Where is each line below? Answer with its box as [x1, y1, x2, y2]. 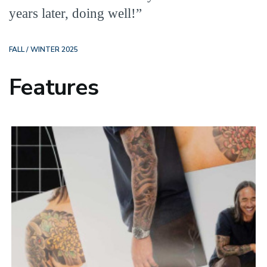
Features [9, 72, 99, 103]
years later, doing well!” [9, 6, 142, 21]
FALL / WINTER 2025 [9, 45, 78, 55]
